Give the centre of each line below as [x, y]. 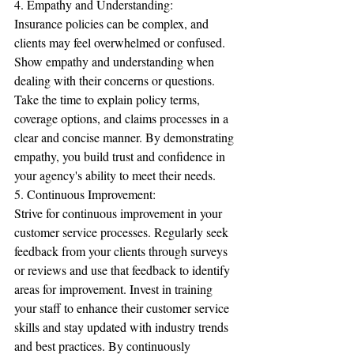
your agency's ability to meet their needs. [115, 175]
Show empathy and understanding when [116, 61]
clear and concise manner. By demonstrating [126, 137]
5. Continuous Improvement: [85, 194]
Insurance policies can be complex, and [113, 23]
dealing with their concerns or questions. [116, 80]
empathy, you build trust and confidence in [121, 156]
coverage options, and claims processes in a [123, 118]
